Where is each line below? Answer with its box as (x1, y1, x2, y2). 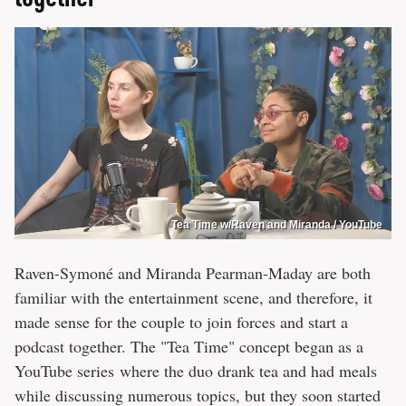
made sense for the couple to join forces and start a (14, 310, 348, 333)
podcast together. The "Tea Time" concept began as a (14, 334, 363, 357)
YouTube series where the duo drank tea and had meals (14, 359, 377, 382)
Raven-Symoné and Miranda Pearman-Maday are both (14, 261, 371, 284)
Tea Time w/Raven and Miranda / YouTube (171, 217, 382, 231)
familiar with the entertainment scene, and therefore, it (14, 285, 372, 308)
